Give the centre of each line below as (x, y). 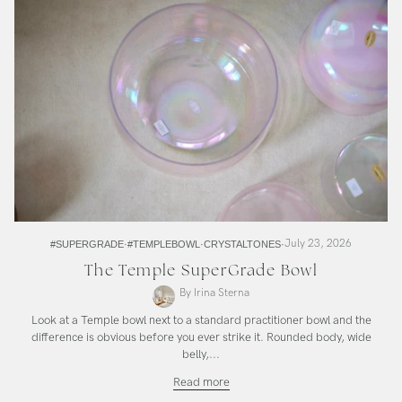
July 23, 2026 (318, 243)
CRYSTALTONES (242, 244)
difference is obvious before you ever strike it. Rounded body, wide (201, 337)
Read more (201, 382)
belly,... (201, 354)
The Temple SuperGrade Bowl (201, 270)
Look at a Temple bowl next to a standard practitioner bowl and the (201, 320)
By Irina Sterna (214, 293)
